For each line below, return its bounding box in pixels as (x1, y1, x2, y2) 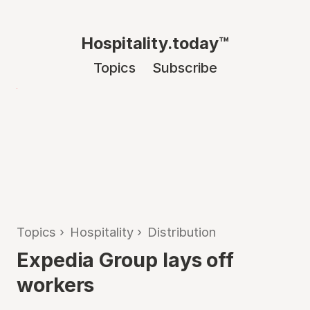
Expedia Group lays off (17, 248, 235, 272)
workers (17, 273, 95, 297)
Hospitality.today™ (81, 33, 229, 53)
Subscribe (152, 60, 217, 76)
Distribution (147, 224, 216, 239)
